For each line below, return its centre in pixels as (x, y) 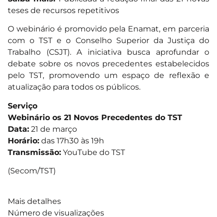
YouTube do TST (93, 152)
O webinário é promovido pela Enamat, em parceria (108, 29)
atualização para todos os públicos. (74, 87)
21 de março (53, 129)
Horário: (23, 140)
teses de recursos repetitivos (63, 11)
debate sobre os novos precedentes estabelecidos (108, 64)
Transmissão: (34, 152)
